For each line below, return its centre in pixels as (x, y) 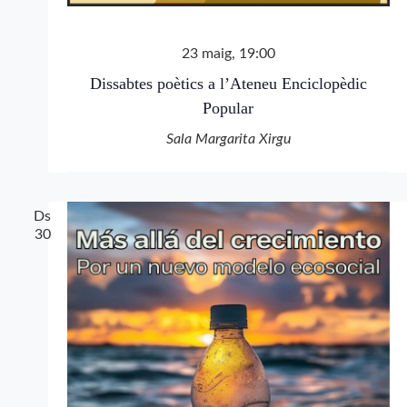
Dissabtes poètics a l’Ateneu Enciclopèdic (228, 84)
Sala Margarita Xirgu (228, 139)
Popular (228, 109)
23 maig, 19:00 (228, 54)
